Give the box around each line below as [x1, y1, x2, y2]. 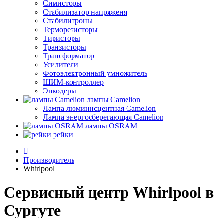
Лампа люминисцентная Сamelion [43, 104, 156, 112]
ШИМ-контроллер [43, 78, 104, 86]
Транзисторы [43, 43, 86, 51]
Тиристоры [43, 34, 80, 42]
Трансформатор [43, 52, 94, 60]
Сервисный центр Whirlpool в [4, 183, 214, 201]
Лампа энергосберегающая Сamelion [43, 113, 163, 121]
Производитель [23, 156, 74, 164]
